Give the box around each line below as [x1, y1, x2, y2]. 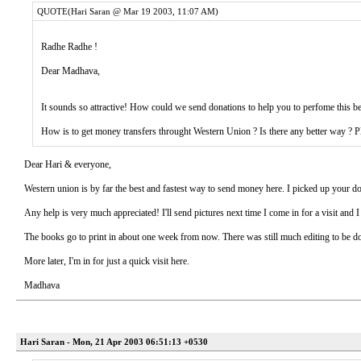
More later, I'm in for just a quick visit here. [24, 255, 189, 267]
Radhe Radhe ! [41, 41, 98, 52]
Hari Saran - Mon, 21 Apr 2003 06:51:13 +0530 [20, 337, 208, 346]
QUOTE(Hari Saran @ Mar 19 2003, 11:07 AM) [37, 6, 218, 16]
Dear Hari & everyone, [24, 159, 111, 170]
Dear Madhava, [41, 65, 100, 77]
